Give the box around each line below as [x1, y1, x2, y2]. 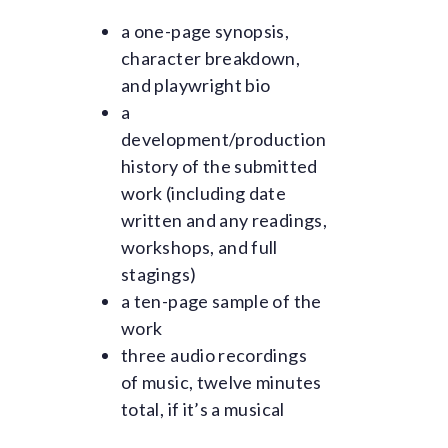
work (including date [121, 182, 287, 204]
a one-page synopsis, [121, 20, 290, 42]
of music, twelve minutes [121, 371, 322, 393]
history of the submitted [121, 155, 318, 177]
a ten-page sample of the [121, 290, 322, 312]
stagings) [121, 263, 197, 285]
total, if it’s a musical [121, 398, 285, 420]
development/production [121, 128, 326, 150]
